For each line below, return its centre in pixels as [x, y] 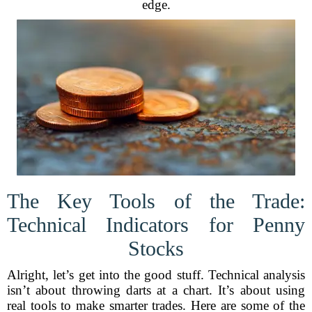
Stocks [156, 248]
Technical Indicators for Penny [156, 225]
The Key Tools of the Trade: [156, 201]
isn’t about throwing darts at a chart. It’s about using [156, 290]
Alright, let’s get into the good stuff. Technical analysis [156, 275]
